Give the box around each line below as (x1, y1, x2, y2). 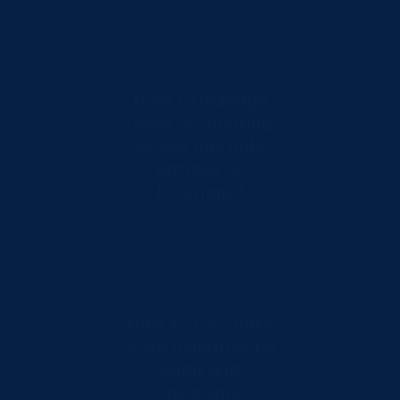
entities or (155, 156, 245, 180)
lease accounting (127, 110, 273, 134)
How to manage (131, 87, 269, 111)
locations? (156, 179, 244, 204)
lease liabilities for (121, 333, 279, 357)
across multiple (133, 133, 267, 157)
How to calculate (127, 310, 273, 334)
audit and (160, 356, 240, 380)
